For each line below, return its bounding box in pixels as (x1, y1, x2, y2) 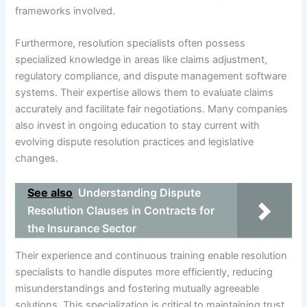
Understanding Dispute (78, 185, 201, 199)
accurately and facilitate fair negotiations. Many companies (15, 103, 288, 116)
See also (27, 185, 73, 199)
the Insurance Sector (27, 221, 137, 235)
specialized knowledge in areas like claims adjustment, (15, 53, 268, 66)
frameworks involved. (15, 5, 116, 18)
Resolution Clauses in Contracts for (27, 203, 215, 217)
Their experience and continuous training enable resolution (15, 249, 288, 262)
